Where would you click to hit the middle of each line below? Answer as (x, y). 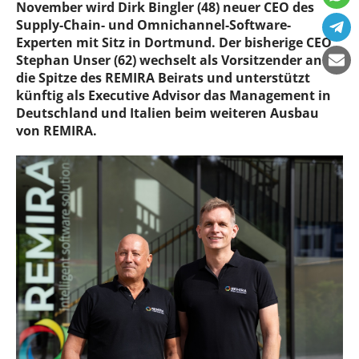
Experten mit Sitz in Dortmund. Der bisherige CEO (174, 42)
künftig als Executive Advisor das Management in (173, 95)
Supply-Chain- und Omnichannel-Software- (153, 25)
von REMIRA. (56, 131)
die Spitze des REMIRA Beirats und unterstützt (163, 78)
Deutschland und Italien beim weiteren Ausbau (167, 113)
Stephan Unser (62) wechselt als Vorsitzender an (169, 60)
